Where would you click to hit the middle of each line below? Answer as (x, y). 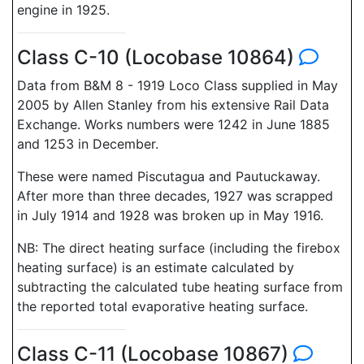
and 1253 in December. (88, 144)
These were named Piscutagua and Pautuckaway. (169, 176)
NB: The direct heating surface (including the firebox (179, 248)
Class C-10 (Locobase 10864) (158, 57)
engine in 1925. (63, 10)
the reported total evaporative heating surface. (162, 306)
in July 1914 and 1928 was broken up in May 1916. (170, 215)
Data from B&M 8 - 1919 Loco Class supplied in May (178, 85)
